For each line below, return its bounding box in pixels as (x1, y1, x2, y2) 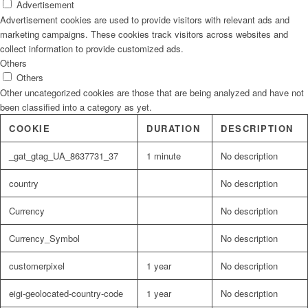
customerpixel (9, 259, 65, 273)
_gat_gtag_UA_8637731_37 (9, 149, 118, 163)
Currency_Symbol (9, 232, 80, 245)
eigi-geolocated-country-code (9, 287, 123, 300)
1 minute (146, 149, 181, 163)
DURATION (146, 122, 200, 135)
